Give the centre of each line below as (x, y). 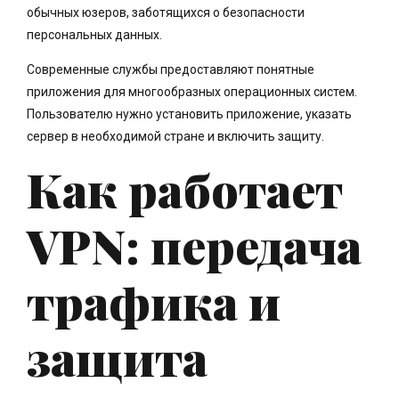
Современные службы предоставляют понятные (171, 69)
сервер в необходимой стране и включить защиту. (175, 136)
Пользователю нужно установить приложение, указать (189, 114)
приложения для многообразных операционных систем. (192, 91)
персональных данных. (94, 34)
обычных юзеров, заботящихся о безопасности (166, 12)
